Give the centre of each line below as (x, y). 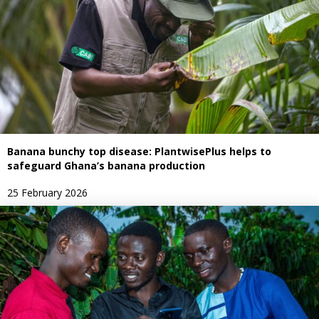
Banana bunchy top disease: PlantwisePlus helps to (139, 151)
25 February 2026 (47, 192)
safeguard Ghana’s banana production (106, 165)
